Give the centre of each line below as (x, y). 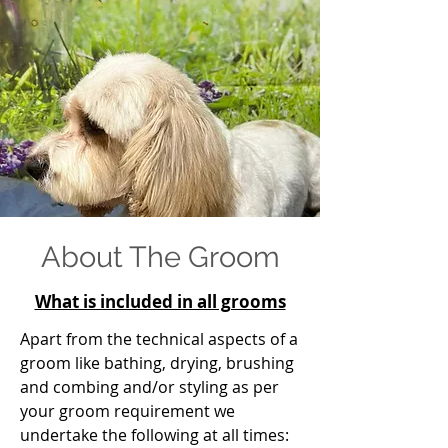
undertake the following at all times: (154, 435)
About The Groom (160, 257)
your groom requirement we (127, 411)
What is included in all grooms (160, 301)
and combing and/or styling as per (149, 387)
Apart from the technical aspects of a (159, 339)
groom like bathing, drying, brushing (157, 363)
